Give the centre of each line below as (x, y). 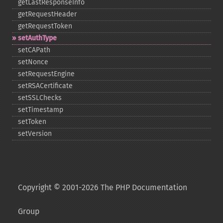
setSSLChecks (40, 98)
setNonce (33, 62)
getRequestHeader (47, 14)
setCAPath (34, 50)
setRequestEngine (46, 74)
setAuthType (37, 38)
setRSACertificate (45, 86)
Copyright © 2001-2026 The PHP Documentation (103, 187)
